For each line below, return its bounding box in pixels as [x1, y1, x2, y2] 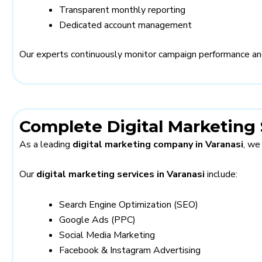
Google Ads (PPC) [59, 213, 136, 226]
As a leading [19, 137, 73, 151]
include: [205, 168, 237, 181]
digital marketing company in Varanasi [73, 137, 243, 151]
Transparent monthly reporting [59, 4, 185, 16]
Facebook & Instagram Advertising [59, 243, 201, 257]
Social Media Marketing [59, 228, 155, 242]
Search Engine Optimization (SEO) [59, 198, 198, 211]
